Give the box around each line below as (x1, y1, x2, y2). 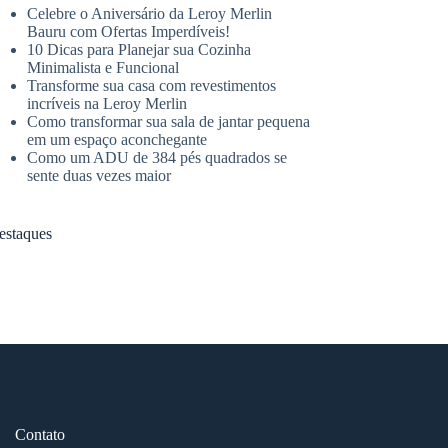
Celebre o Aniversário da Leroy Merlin (27, 5, 273, 23)
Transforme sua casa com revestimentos (27, 77, 277, 95)
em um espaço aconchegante (27, 131, 208, 149)
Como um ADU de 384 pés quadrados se (27, 149, 288, 167)
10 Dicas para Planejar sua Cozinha (27, 41, 252, 59)
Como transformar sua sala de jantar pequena (27, 113, 311, 131)
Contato (15, 426, 65, 443)
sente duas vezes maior (27, 167, 172, 185)
